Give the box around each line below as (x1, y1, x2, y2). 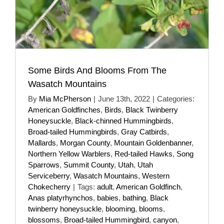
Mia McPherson (39, 94, 91, 103)
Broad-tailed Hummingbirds (28, 127, 117, 136)
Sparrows (28, 160, 59, 169)
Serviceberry (28, 171, 69, 180)
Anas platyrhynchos (28, 193, 93, 202)
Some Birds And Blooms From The (28, 65, 166, 75)
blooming (105, 204, 135, 213)
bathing (122, 193, 146, 202)
